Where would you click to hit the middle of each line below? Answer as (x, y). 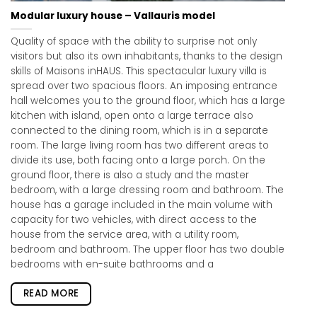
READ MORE (51, 293)
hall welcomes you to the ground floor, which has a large (148, 101)
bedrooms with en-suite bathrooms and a (112, 265)
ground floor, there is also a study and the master (130, 175)
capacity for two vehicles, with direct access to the (134, 220)
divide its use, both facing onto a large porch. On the (138, 161)
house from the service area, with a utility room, (125, 235)
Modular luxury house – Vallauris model (113, 16)
